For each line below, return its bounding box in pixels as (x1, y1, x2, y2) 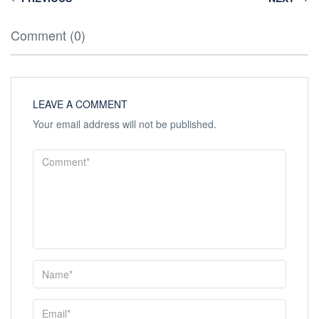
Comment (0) (11, 25, 85, 44)
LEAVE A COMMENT (33, 96, 127, 111)
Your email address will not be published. (33, 116, 216, 131)
